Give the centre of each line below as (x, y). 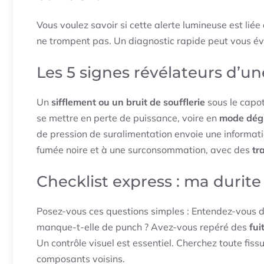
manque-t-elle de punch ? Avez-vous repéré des (143, 227)
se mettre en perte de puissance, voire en (128, 118)
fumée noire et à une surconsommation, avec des (144, 150)
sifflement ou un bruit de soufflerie (128, 102)
